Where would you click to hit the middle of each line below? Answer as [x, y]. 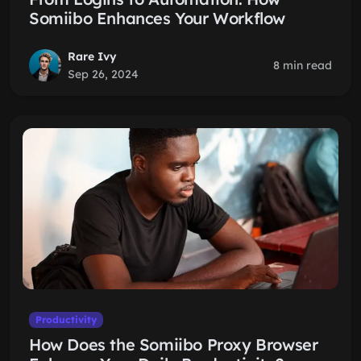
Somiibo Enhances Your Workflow [158, 18]
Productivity [66, 320]
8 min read [303, 65]
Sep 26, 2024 [103, 74]
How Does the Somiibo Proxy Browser [174, 344]
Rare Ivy [92, 56]
